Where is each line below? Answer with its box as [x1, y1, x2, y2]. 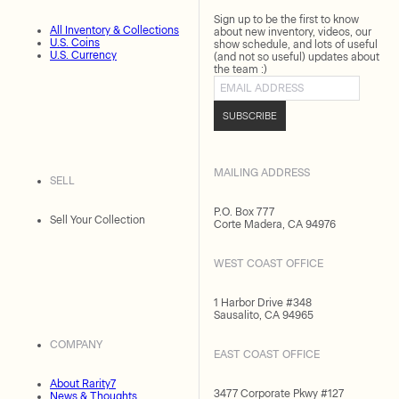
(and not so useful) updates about [214, 51, 379, 63]
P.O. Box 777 [214, 206, 274, 218]
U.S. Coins [50, 37, 100, 49]
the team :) [214, 63, 267, 76]
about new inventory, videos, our [214, 26, 371, 38]
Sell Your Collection [50, 213, 145, 226]
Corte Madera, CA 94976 [214, 218, 336, 231]
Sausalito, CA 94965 [214, 309, 313, 322]
